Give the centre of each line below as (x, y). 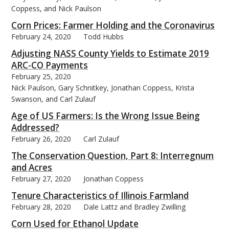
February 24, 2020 (41, 36)
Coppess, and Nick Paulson (56, 8)
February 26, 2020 (41, 139)
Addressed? (36, 127)
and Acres (32, 167)
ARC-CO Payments (50, 65)
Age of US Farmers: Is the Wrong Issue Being (106, 116)
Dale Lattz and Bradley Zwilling (135, 207)
